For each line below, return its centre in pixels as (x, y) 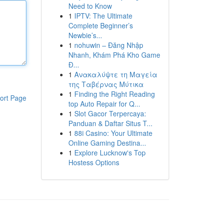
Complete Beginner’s (100, 25)
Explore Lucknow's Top (110, 153)
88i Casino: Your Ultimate (113, 133)
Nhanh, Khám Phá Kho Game (114, 55)
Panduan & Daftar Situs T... (110, 123)
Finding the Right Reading (114, 94)
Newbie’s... (85, 35)
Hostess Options (94, 162)
